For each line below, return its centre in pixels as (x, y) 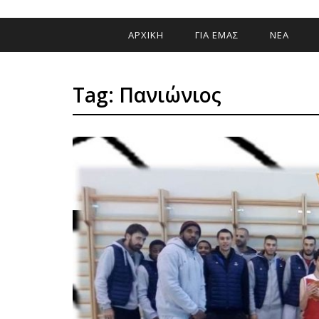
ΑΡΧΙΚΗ (146, 35)
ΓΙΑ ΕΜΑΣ (217, 35)
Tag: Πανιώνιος (147, 95)
